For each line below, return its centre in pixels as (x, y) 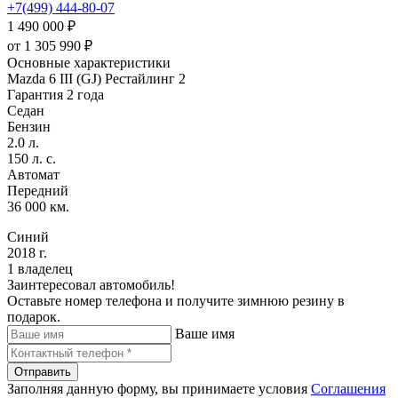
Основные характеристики (89, 62)
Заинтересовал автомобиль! (91, 284)
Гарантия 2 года (56, 94)
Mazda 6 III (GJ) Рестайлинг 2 (96, 78)
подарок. (34, 316)
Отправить (43, 371)
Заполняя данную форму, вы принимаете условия (159, 388)
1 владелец (40, 268)
